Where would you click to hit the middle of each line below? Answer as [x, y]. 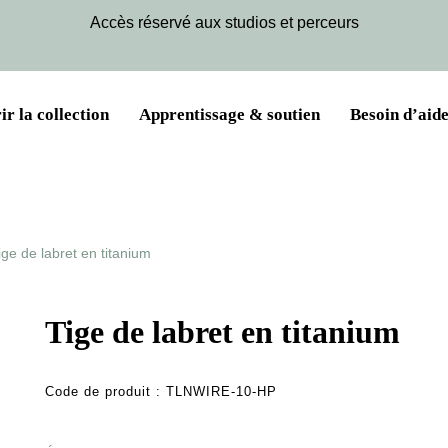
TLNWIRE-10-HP [222, 392]
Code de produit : [106, 392]
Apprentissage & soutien [229, 114]
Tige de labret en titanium [223, 332]
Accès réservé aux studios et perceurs [224, 22]
